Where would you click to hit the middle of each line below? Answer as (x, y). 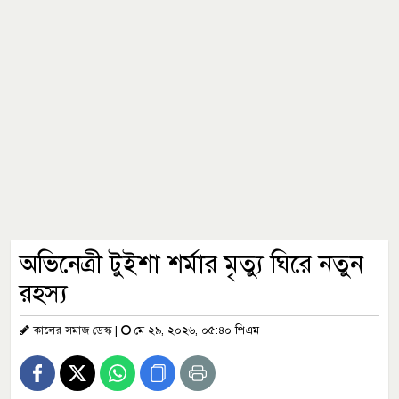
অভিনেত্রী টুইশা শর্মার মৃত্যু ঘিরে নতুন (191, 264)
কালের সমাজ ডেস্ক (72, 330)
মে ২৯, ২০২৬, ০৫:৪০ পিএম (195, 330)
